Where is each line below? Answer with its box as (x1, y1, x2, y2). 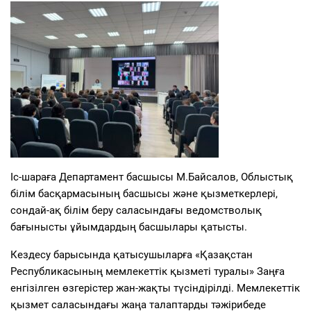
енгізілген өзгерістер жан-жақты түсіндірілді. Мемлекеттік (10, 281, 300, 294)
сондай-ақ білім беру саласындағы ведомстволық (10, 203, 262, 217)
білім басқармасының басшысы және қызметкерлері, (10, 187, 278, 200)
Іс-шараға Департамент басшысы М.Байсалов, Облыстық (10, 170, 293, 183)
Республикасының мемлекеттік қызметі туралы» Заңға (10, 264, 285, 278)
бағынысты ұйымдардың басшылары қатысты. (10, 220, 247, 233)
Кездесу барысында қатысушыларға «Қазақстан (10, 248, 253, 261)
